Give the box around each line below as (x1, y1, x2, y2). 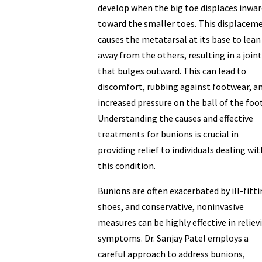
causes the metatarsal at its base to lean (97, 33, 261, 45)
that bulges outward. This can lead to (97, 64, 246, 77)
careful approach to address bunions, (97, 247, 245, 260)
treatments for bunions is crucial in (97, 127, 239, 140)
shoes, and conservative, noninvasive (97, 200, 244, 212)
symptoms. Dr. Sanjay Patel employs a (97, 232, 249, 244)
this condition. (97, 159, 156, 171)
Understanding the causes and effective (97, 112, 253, 124)
